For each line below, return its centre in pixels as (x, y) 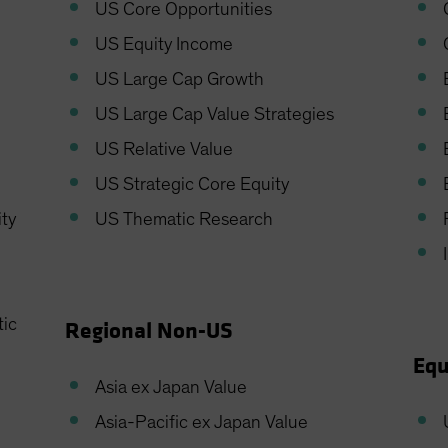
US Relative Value (164, 150)
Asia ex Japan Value (171, 388)
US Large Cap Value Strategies (215, 115)
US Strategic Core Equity (192, 185)
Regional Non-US (149, 331)
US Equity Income (164, 45)
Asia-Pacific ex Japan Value (202, 423)
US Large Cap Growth (180, 80)
